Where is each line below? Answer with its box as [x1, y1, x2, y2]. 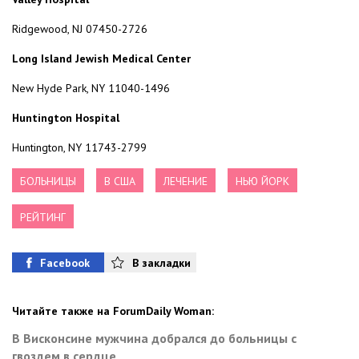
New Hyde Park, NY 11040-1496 [12, 81, 170, 96]
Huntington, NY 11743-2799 [12, 140, 147, 155]
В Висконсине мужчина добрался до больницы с [12, 330, 296, 347]
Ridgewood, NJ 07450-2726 [12, 22, 147, 37]
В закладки [131, 255, 191, 270]
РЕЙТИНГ [20, 210, 66, 225]
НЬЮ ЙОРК [236, 174, 289, 189]
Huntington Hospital [12, 111, 119, 126]
